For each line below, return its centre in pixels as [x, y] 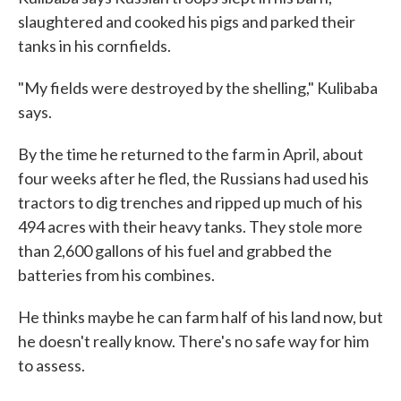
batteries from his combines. [116, 275]
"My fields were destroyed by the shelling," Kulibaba [198, 88]
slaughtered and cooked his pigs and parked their [187, 21]
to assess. [51, 365]
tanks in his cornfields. [94, 46]
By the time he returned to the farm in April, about [191, 154]
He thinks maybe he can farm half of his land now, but [200, 317]
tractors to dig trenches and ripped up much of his [190, 202]
